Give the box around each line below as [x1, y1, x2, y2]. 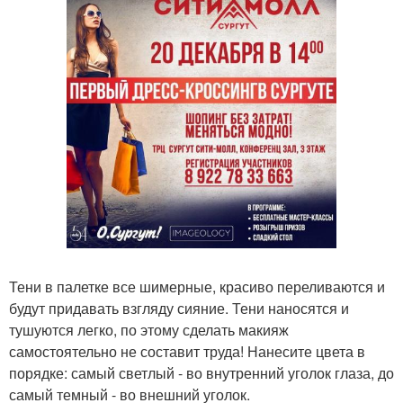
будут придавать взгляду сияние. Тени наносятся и [9, 298, 349, 318]
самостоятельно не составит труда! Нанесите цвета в [9, 341, 365, 362]
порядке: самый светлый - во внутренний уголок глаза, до [9, 363, 394, 383]
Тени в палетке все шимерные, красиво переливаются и [9, 276, 385, 297]
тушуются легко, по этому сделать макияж [9, 319, 289, 340]
